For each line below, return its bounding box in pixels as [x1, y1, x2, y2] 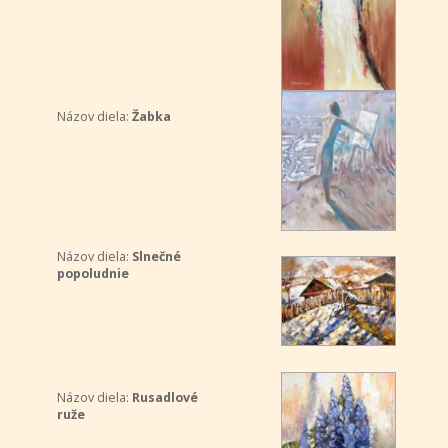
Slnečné [131, 248, 181, 265]
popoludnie [56, 265, 129, 282]
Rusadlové [131, 389, 198, 406]
